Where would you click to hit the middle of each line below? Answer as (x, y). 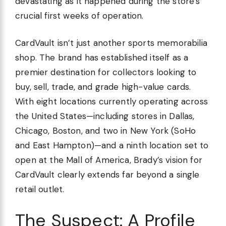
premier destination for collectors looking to (106, 72)
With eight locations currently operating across (111, 102)
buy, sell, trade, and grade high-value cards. (103, 87)
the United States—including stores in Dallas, (105, 116)
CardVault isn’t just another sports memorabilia (111, 43)
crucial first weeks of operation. (79, 15)
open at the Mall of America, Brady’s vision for (109, 160)
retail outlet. (40, 189)
